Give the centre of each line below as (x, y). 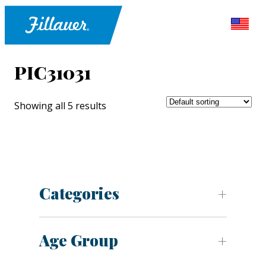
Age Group (79, 240)
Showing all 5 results (60, 106)
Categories (79, 194)
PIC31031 (53, 73)
